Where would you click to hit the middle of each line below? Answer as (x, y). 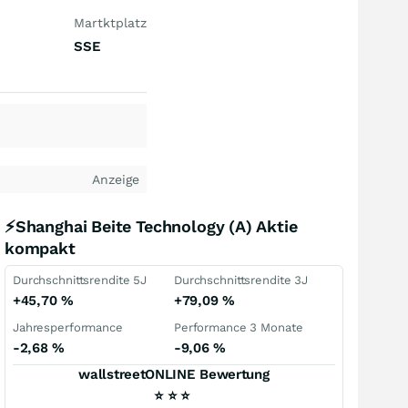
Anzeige (116, 179)
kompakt (40, 248)
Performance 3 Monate (239, 327)
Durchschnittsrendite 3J (241, 280)
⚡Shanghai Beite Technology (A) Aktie (151, 226)
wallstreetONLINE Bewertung (174, 374)
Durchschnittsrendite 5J (80, 280)
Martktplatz (110, 23)
